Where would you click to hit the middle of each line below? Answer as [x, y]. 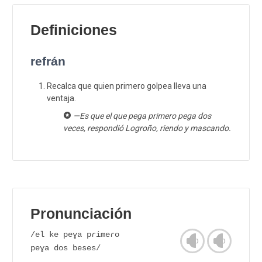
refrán [48, 61]
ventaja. [61, 98]
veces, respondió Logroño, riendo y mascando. [147, 128]
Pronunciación [81, 213]
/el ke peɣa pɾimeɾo [75, 235]
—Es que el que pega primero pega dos [142, 116]
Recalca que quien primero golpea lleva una [127, 86]
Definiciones [74, 30]
